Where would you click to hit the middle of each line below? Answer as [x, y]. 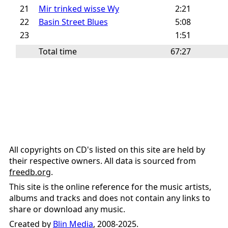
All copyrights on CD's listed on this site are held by [107, 150]
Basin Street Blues [73, 22]
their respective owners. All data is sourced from [103, 161]
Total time [58, 51]
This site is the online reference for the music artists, [110, 187]
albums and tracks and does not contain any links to [110, 198]
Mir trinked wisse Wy [79, 9]
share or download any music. [67, 209]
